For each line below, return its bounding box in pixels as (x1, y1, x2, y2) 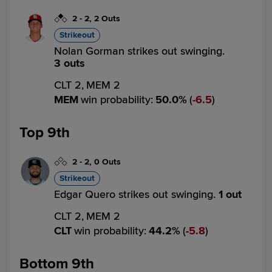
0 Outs (94, 157, 121, 167)
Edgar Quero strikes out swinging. (54, 188, 219, 201)
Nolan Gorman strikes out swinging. (54, 44, 225, 58)
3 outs (54, 56, 85, 70)
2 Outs (94, 13, 120, 24)
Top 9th (19, 124, 70, 141)
